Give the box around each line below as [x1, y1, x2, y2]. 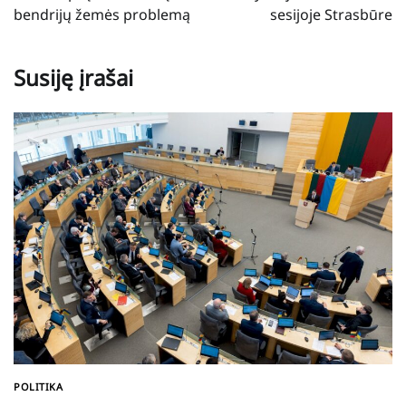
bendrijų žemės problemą [14, 4, 190, 24]
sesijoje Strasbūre [270, 4, 392, 24]
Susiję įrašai [14, 62, 133, 92]
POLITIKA [14, 380, 63, 394]
